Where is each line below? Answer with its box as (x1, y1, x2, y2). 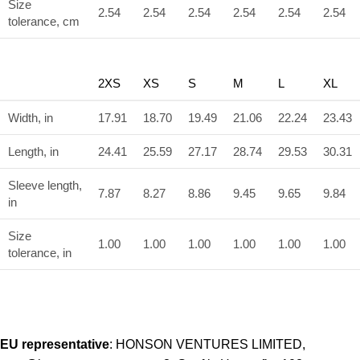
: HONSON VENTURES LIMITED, (109, 337, 305, 351)
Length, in (8, 144, 59, 158)
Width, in (8, 110, 53, 125)
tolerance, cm (8, 14, 80, 28)
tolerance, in (8, 245, 72, 260)
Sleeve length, (8, 178, 82, 192)
